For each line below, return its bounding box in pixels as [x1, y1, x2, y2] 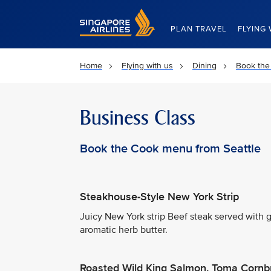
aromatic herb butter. [80, 224, 168, 236]
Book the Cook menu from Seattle [80, 142, 261, 156]
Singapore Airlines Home [80, 8, 173, 19]
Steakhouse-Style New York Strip [80, 190, 239, 203]
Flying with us [122, 60, 173, 71]
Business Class [80, 106, 195, 129]
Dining [192, 60, 217, 71]
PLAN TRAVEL [171, 24, 227, 34]
